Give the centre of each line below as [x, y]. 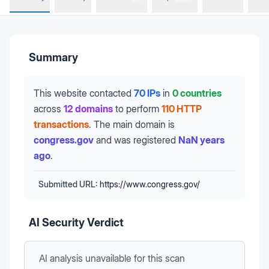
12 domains [88, 109]
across [47, 109]
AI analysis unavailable [86, 258]
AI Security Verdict [76, 222]
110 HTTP [182, 109]
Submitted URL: [68, 184]
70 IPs [147, 93]
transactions [61, 124]
